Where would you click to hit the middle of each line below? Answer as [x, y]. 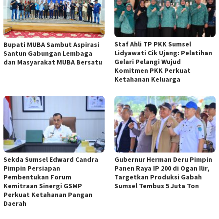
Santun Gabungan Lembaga [48, 54]
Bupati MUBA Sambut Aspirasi [51, 45]
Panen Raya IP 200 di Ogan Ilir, [162, 168]
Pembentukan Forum [37, 177]
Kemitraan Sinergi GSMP [43, 186]
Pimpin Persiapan [32, 168]
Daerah [15, 203]
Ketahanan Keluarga [147, 79]
